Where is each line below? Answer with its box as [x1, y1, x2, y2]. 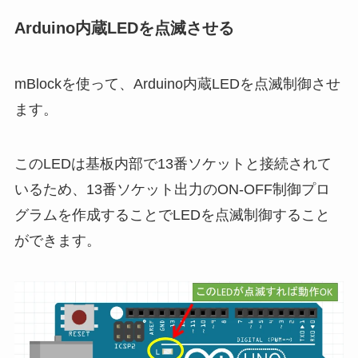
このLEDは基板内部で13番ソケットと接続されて [14, 155, 332, 172]
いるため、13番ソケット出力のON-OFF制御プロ [14, 181, 330, 197]
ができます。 [14, 232, 101, 249]
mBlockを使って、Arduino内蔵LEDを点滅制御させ [14, 75, 340, 92]
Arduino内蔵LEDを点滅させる [14, 19, 234, 38]
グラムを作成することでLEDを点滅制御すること [14, 206, 330, 223]
